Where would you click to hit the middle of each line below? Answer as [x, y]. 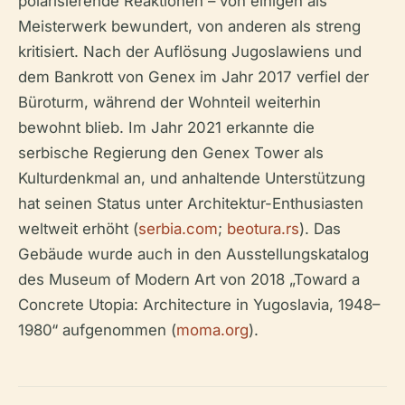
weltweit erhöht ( [78, 228]
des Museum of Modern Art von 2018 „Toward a [189, 279]
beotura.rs [263, 228]
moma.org [212, 330]
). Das [320, 228]
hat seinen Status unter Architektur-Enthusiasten [191, 203]
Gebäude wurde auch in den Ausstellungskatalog [193, 254]
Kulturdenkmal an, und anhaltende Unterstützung [192, 178]
